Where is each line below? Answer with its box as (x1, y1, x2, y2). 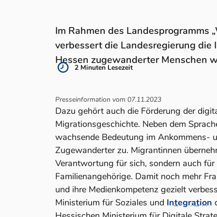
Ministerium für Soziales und (55, 197, 167, 208)
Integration (167, 197, 212, 208)
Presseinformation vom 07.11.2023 (55, 95, 161, 104)
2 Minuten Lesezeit (75, 62, 133, 72)
